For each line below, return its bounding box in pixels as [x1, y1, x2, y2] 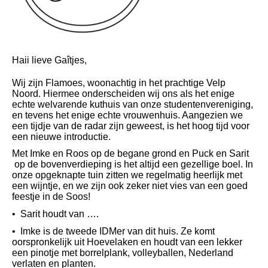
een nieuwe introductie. [12, 131, 111, 142]
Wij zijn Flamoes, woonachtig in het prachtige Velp [12, 77, 226, 88]
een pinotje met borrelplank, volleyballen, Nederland [12, 247, 233, 258]
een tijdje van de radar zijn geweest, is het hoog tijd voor [12, 120, 249, 131]
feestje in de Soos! [12, 191, 90, 202]
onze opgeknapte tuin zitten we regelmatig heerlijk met [12, 170, 242, 181]
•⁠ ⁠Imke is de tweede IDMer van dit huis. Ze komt [12, 226, 215, 236]
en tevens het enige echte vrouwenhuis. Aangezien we [12, 109, 243, 120]
